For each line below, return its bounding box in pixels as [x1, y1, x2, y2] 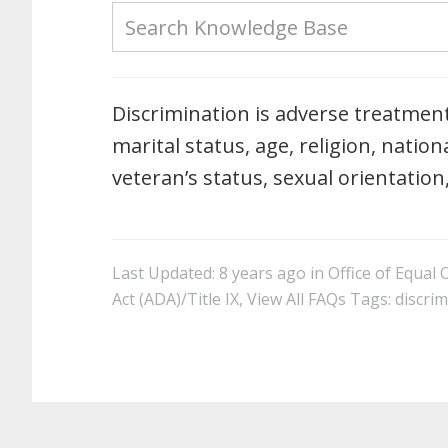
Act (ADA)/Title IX [112, 288, 239, 310]
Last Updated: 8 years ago [112, 262, 306, 284]
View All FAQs [247, 288, 346, 310]
